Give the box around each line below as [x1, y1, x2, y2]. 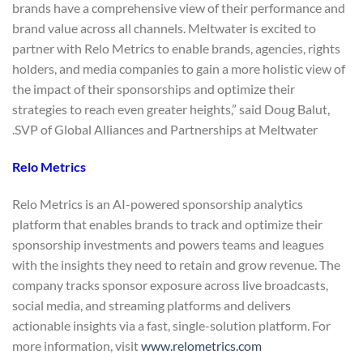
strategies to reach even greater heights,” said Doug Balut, [12, 101, 330, 117]
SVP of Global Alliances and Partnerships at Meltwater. [15, 122, 318, 138]
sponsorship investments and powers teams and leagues [12, 236, 324, 252]
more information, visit [12, 337, 141, 353]
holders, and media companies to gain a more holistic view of [12, 61, 345, 77]
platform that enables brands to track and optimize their [12, 216, 322, 232]
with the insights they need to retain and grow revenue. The [12, 256, 340, 272]
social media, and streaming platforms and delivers [12, 297, 291, 313]
